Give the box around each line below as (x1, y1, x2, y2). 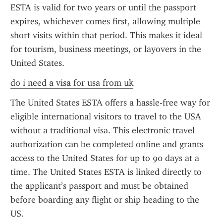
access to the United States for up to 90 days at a (10, 153, 199, 164)
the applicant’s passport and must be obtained (10, 180, 188, 191)
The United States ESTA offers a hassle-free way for (10, 97, 210, 108)
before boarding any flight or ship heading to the (10, 194, 199, 205)
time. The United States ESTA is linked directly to (10, 166, 202, 177)
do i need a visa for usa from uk (10, 77, 133, 88)
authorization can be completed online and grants (10, 139, 203, 150)
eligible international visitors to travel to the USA (10, 111, 201, 122)
